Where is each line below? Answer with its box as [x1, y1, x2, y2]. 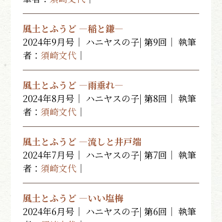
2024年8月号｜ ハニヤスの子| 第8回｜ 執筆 [23, 92, 197, 105]
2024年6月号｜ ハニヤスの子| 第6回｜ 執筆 [23, 205, 197, 218]
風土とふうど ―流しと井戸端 [23, 135, 142, 148]
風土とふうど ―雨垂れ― [23, 78, 124, 91]
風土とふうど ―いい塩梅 [23, 191, 124, 204]
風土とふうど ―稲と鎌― [23, 22, 124, 35]
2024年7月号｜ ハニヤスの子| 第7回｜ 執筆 [23, 148, 197, 161]
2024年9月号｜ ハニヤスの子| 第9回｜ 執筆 [23, 35, 197, 48]
